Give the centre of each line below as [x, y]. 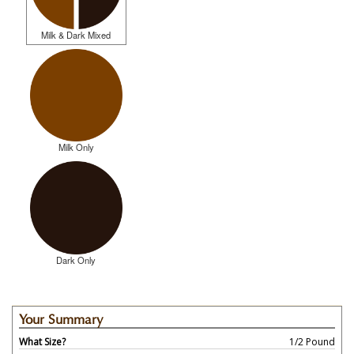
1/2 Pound [312, 342]
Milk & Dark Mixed [76, 34]
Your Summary [61, 319]
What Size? [42, 342]
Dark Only [76, 260]
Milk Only [76, 147]
